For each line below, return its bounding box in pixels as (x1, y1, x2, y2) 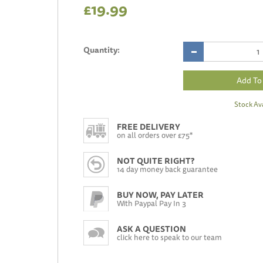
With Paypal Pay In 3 (116, 197, 186, 209)
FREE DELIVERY (116, 120, 180, 133)
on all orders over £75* (116, 129, 193, 141)
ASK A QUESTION (116, 222, 186, 235)
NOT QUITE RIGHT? (116, 154, 194, 167)
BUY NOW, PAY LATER (116, 188, 204, 201)
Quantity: (83, 43, 120, 56)
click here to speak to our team (116, 231, 222, 243)
